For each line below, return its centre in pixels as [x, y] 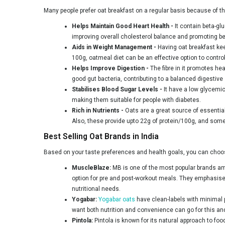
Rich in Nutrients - [98, 110]
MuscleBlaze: [92, 167]
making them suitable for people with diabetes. [136, 100]
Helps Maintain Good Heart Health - [123, 26]
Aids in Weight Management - [114, 47]
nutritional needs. [96, 189]
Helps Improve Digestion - [111, 68]
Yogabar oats [117, 199]
